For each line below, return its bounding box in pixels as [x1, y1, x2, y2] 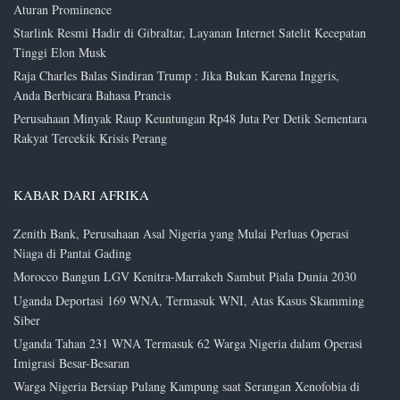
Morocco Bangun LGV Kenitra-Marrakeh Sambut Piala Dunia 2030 [13, 268, 356, 286]
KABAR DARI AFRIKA [13, 186, 149, 204]
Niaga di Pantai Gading [13, 245, 131, 262]
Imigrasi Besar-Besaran [13, 354, 129, 371]
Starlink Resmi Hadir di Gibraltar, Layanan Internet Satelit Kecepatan [13, 23, 366, 41]
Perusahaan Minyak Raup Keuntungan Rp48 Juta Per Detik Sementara [13, 110, 367, 128]
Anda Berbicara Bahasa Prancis [13, 87, 171, 104]
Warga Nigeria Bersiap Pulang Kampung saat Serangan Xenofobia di [13, 378, 360, 396]
